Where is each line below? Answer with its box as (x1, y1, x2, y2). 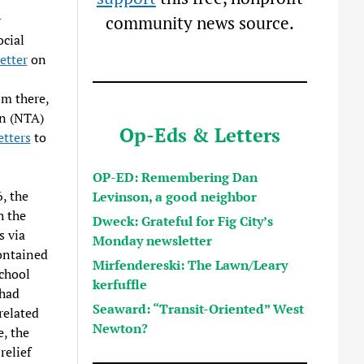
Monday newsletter (93, 231, 213, 249)
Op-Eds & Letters (119, 121, 280, 148)
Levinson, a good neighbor (93, 187, 258, 206)
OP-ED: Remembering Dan (93, 167, 258, 186)
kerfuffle (93, 275, 148, 293)
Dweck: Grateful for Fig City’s (93, 211, 274, 230)
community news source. (105, 11, 294, 34)
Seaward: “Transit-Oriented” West (93, 299, 305, 318)
